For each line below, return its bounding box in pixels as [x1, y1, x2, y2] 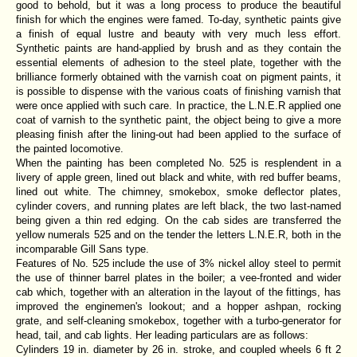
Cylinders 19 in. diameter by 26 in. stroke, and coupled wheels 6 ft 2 [16, 343, 341, 355]
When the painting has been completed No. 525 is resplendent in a [16, 156, 341, 169]
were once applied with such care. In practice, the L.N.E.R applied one [16, 99, 341, 112]
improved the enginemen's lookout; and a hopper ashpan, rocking [16, 300, 341, 312]
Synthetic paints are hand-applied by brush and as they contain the [16, 41, 341, 54]
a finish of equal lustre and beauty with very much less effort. [16, 27, 341, 40]
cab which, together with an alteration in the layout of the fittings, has [16, 285, 341, 298]
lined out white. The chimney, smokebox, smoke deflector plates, [16, 185, 341, 198]
